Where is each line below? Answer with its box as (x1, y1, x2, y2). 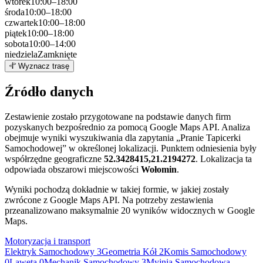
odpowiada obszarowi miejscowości (5, 164, 141, 175)
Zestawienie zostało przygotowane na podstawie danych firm (5, 112, 231, 122)
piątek (5, 28, 27, 39)
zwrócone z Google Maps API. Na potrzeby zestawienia (5, 195, 213, 205)
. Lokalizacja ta (195, 154, 252, 164)
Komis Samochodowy (164, 247, 247, 257)
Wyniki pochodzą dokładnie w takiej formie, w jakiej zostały (5, 184, 229, 195)
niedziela (5, 49, 38, 60)
